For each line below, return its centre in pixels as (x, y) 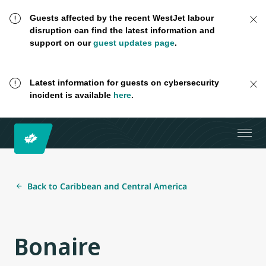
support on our (61, 43)
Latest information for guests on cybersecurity (124, 83)
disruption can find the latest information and (122, 30)
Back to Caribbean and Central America (107, 186)
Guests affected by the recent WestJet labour (121, 18)
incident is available (71, 95)
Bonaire (58, 246)
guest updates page (134, 43)
